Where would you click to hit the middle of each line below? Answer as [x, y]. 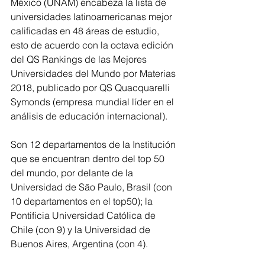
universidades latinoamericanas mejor [93, 17]
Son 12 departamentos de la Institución [94, 145]
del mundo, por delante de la [73, 173]
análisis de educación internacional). [89, 116]
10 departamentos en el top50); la [83, 201]
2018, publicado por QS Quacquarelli [91, 88]
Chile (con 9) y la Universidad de [82, 230]
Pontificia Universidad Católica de [84, 216]
